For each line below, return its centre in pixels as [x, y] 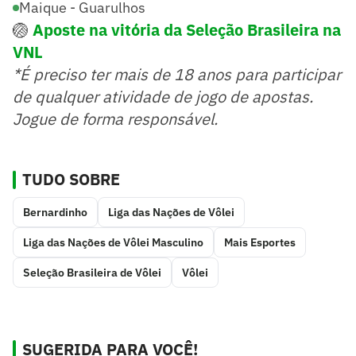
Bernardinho [55, 213]
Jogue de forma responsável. [115, 119]
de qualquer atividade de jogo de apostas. [163, 97]
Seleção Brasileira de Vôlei [92, 273]
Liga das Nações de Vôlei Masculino [113, 243]
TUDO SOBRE [71, 180]
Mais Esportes [260, 243]
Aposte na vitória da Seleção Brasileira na [187, 30]
